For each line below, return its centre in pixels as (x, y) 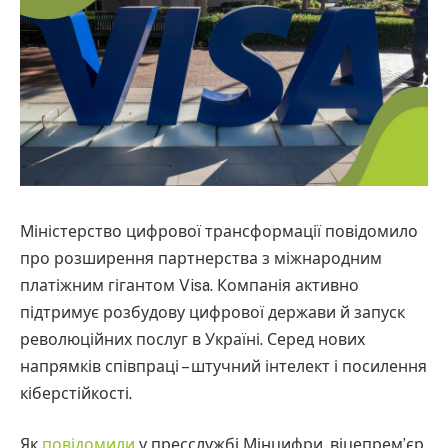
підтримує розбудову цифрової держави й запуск (212, 312)
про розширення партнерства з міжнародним (201, 258)
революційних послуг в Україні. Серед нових (192, 339)
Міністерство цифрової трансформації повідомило (219, 231)
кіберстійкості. (76, 393)
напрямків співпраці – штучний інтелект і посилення (223, 366)
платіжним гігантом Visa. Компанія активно (189, 285)
